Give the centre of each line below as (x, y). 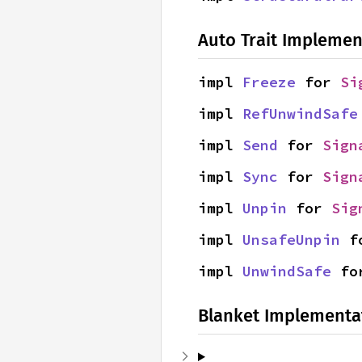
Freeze (269, 82)
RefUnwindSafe (300, 114)
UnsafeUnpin (291, 240)
